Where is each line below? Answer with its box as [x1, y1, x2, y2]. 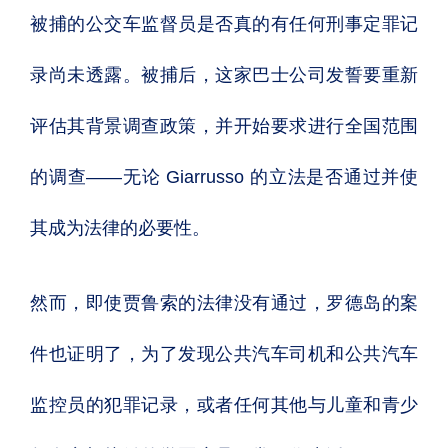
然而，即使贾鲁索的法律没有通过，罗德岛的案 [30, 293, 418, 313]
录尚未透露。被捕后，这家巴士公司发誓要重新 [30, 65, 418, 85]
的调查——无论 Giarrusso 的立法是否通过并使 [30, 167, 418, 187]
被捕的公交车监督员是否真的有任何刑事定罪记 [30, 14, 418, 34]
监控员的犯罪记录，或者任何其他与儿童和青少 [30, 395, 418, 415]
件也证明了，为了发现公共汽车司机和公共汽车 [30, 344, 418, 364]
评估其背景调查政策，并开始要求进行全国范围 [30, 116, 418, 136]
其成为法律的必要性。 [30, 218, 210, 238]
